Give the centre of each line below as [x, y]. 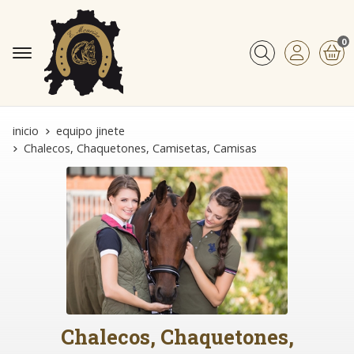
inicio [26, 131]
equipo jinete [90, 131]
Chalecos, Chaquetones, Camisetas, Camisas [140, 149]
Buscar [269, 64]
